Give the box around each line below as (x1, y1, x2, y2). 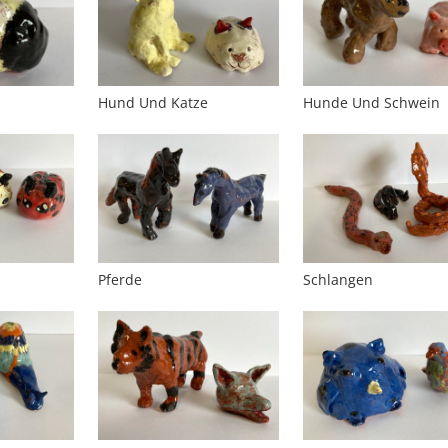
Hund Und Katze (97, 93, 208, 113)
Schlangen (303, 269, 374, 289)
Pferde (97, 269, 142, 289)
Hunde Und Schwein (303, 93, 441, 113)
